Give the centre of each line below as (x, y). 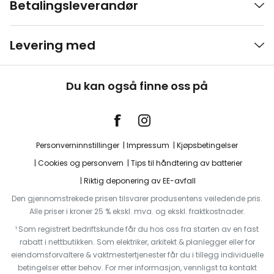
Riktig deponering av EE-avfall (140, 181)
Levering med (53, 46)
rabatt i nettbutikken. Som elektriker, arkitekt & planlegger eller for (137, 242)
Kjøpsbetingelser (207, 146)
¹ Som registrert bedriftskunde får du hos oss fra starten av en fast (137, 229)
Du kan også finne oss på (137, 86)
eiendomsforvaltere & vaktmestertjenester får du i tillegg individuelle (137, 255)
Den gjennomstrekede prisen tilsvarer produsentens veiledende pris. (137, 199)
